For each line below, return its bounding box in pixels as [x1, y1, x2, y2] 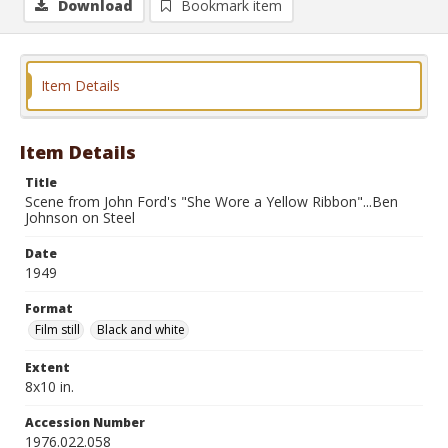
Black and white [97, 321, 185, 338]
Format [25, 300, 73, 317]
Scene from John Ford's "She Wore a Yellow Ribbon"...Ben [25, 192, 398, 211]
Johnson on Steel [25, 208, 135, 227]
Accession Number [25, 414, 145, 431]
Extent [25, 359, 70, 376]
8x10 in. [25, 377, 74, 396]
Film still [35, 321, 80, 338]
